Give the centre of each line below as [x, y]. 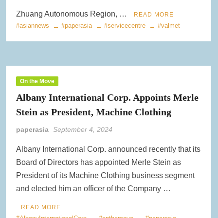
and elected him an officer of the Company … [94, 189]
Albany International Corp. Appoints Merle [108, 98]
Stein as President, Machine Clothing [94, 112]
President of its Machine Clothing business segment [106, 176]
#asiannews [33, 26]
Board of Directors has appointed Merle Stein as [99, 163]
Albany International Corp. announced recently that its [109, 149]
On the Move [37, 82]
